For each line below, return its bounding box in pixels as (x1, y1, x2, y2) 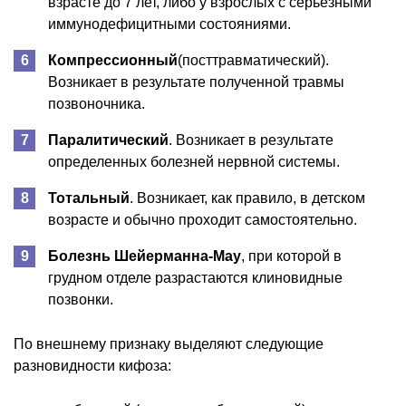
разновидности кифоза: (14, 357, 171, 373)
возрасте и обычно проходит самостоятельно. (48, 211, 357, 227)
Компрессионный (48, 52, 178, 68)
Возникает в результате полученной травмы (48, 73, 344, 90)
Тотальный (48, 189, 130, 206)
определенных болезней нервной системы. (48, 153, 340, 169)
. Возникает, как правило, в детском (130, 189, 365, 206)
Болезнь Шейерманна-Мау (48, 247, 241, 264)
